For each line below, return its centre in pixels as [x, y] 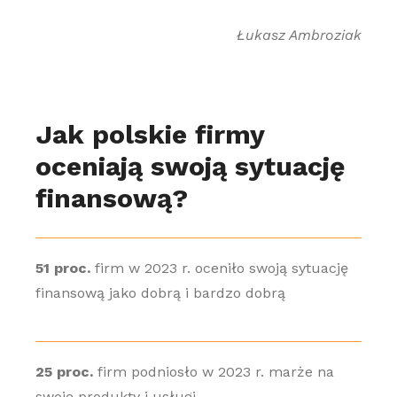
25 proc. [64, 372]
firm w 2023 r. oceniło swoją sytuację [219, 268]
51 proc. [62, 268]
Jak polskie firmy [149, 134]
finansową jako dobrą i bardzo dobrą [160, 293]
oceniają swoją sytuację [190, 166]
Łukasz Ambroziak [300, 35]
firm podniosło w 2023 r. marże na [213, 372]
